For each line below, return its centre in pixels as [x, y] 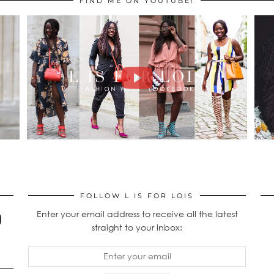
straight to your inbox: [137, 227]
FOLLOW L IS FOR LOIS [137, 195]
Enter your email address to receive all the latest [137, 213]
